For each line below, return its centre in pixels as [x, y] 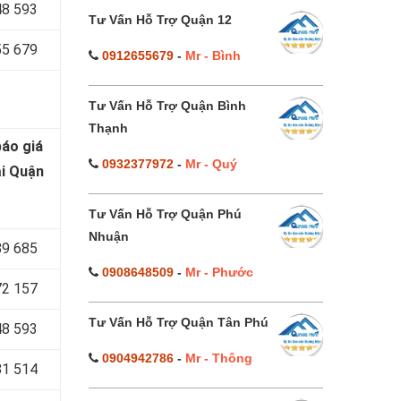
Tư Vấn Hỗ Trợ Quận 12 [160, 20]
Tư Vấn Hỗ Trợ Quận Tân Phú [178, 322]
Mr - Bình [213, 55]
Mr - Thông [218, 358]
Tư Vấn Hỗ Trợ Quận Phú [165, 214]
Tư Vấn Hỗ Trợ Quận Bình [167, 106]
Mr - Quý [211, 164]
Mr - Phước [219, 272]
